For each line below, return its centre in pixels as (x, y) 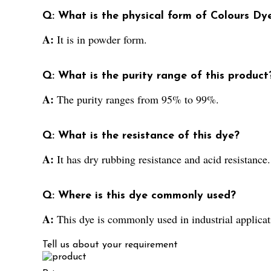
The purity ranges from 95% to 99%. (138, 100)
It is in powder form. (102, 40)
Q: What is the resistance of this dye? (141, 136)
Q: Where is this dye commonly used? (139, 196)
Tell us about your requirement (110, 245)
